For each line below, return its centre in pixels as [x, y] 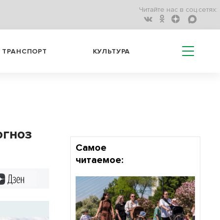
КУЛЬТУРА [111, 51]
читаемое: [99, 160]
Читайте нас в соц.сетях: [178, 10]
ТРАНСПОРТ [25, 51]
